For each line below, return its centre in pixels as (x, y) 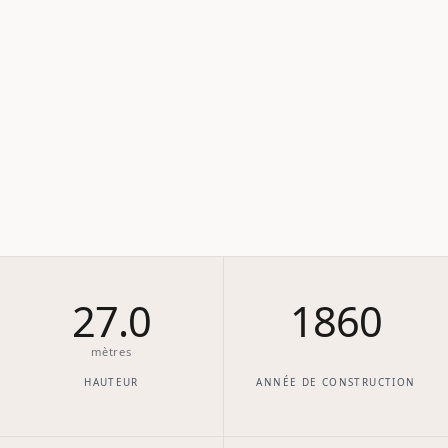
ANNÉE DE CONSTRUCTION (336, 382)
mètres (111, 352)
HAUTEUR (111, 382)
